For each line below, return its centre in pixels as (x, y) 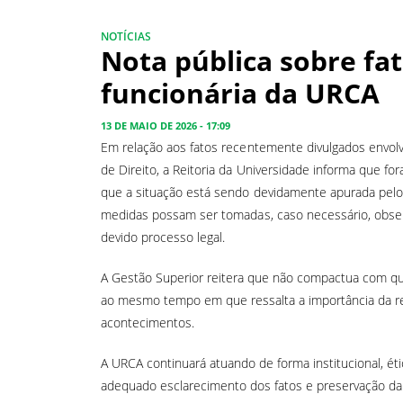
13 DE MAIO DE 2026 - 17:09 (166, 125)
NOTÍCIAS (126, 36)
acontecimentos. (148, 322)
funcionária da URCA (240, 93)
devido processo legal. (163, 237)
